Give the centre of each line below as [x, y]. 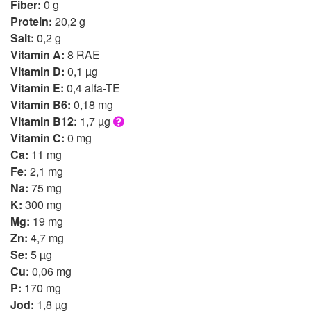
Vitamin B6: [41, 104]
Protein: [31, 21]
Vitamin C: [37, 137]
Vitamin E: [37, 87]
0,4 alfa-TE [92, 87]
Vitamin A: [37, 54]
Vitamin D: [37, 71]
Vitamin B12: [44, 121]
